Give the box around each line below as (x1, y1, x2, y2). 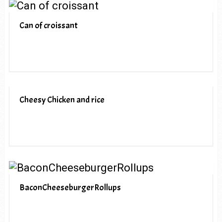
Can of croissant (19, 19, 78, 31)
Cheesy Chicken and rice (19, 94, 105, 106)
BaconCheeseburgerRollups (19, 181, 121, 193)
